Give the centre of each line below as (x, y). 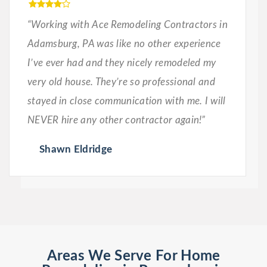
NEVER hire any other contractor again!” (117, 120)
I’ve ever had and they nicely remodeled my (122, 63)
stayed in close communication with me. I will (127, 101)
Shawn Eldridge (76, 149)
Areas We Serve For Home (133, 256)
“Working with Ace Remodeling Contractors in (128, 24)
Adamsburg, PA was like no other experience (124, 44)
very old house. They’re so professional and (121, 82)
